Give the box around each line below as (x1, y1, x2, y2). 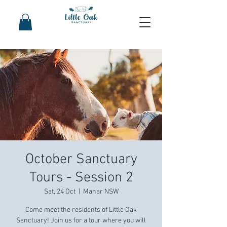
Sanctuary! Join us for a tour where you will (16, 216, 146, 225)
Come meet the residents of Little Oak (25, 206, 137, 215)
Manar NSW (83, 187, 119, 197)
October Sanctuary (25, 151, 137, 169)
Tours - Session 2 (29, 169, 133, 187)
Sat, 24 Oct (44, 187, 75, 197)
